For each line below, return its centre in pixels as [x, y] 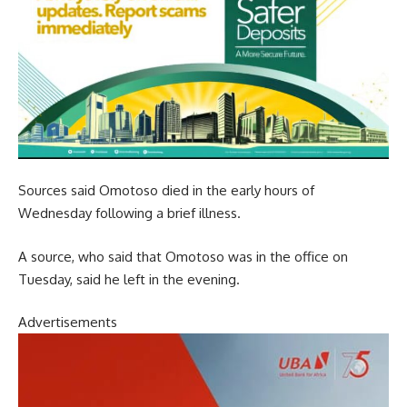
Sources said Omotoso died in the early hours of [166, 191]
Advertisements [68, 323]
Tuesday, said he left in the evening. [129, 279]
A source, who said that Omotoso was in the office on [183, 256]
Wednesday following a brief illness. [129, 213]
